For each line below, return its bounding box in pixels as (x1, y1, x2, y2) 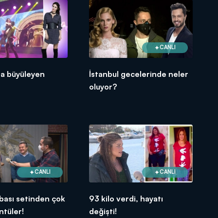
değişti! (89, 206, 117, 216)
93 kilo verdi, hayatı (89, 193, 163, 203)
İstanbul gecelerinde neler (89, 69, 189, 79)
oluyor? (89, 81, 117, 91)
